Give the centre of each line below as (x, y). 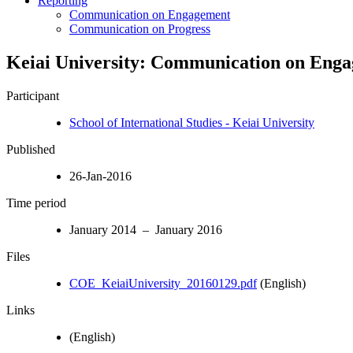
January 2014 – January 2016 (146, 229)
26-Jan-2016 (100, 176)
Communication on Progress (140, 28)
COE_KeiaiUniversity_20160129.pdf (163, 283)
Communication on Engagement (150, 14)
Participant (33, 95)
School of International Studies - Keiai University (192, 122)
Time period (36, 203)
